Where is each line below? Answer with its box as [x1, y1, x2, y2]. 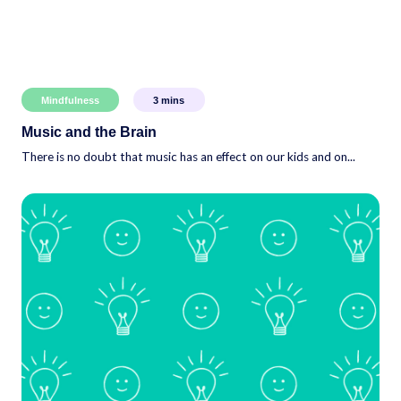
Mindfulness [41, 94, 99, 106]
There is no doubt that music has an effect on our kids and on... [21, 149, 355, 164]
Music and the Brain [21, 124, 157, 140]
